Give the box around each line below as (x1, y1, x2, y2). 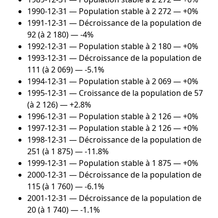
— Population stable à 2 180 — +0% (67, 41, 198, 52)
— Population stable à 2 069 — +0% (67, 76, 198, 87)
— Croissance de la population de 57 (67, 88, 203, 99)
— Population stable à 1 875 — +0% (67, 158, 198, 169)
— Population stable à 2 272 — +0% (67, 6, 198, 17)
